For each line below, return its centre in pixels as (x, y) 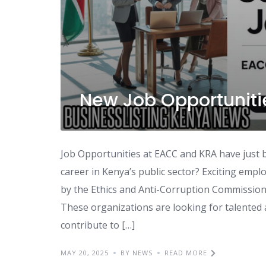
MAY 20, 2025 (85, 253)
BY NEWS (137, 253)
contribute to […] (98, 225)
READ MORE (186, 253)
